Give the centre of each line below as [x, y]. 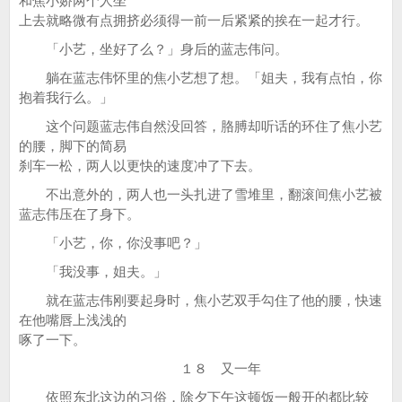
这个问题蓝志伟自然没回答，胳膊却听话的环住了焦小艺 [201, 126]
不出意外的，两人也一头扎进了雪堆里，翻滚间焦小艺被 [201, 194]
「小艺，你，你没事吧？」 [113, 243]
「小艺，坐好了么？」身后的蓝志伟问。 [153, 49]
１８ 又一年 [140, 368]
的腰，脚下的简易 [73, 146]
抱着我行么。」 [66, 97]
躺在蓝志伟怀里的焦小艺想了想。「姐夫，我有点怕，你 [201, 78]
